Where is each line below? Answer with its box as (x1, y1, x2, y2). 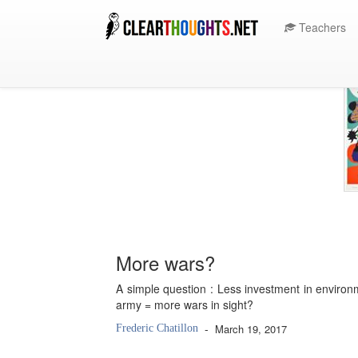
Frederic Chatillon (116, 322, 198, 334)
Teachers (296, 19, 346, 35)
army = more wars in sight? (116, 296, 253, 312)
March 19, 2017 (215, 321, 287, 336)
